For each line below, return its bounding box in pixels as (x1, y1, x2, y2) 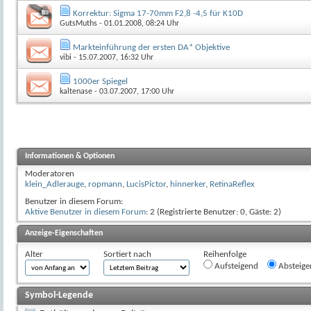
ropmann (88, 179, 122, 189)
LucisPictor (126, 179, 166, 189)
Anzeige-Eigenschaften (25, 228, 103, 237)
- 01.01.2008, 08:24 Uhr (97, 19, 179, 28)
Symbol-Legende (25, 290, 93, 300)
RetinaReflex (210, 179, 255, 189)
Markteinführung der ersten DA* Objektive (73, 42, 230, 52)
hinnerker (170, 179, 205, 189)
